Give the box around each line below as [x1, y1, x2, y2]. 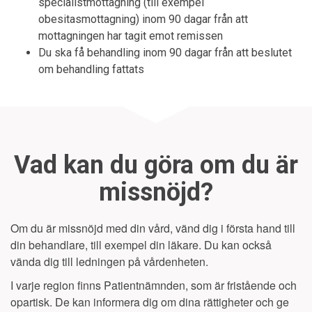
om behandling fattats [38, 63, 144, 76]
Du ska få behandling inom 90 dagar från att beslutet [38, 46, 292, 59]
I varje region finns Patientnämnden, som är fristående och [10, 277, 297, 293]
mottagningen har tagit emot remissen [38, 29, 223, 42]
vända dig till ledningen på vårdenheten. [10, 253, 208, 270]
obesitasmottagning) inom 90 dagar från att [38, 13, 248, 26]
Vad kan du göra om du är [14, 150, 298, 180]
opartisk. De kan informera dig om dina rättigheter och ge [10, 294, 289, 310]
